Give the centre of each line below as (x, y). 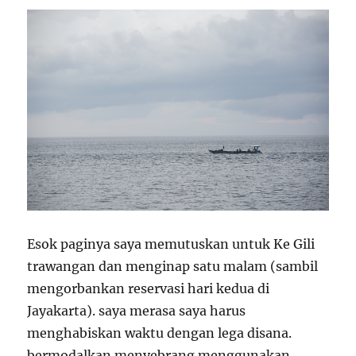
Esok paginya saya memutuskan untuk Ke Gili (171, 244)
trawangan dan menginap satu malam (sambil (173, 266)
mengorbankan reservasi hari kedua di (149, 288)
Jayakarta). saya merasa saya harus (137, 310)
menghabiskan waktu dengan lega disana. (160, 333)
